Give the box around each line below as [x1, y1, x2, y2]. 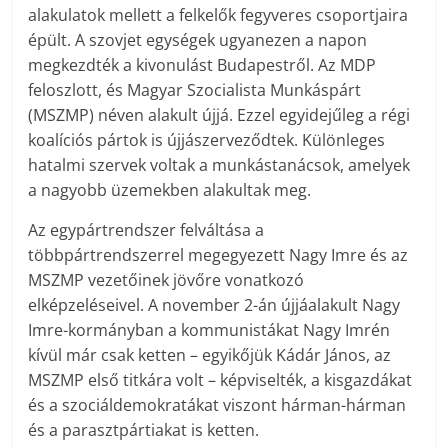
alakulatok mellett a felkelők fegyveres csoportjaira [28, 3, 409, 26]
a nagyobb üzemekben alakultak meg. [28, 178, 312, 201]
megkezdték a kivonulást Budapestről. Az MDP [28, 53, 377, 76]
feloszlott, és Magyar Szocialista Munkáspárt [28, 78, 362, 101]
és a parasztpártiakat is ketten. [28, 418, 260, 441]
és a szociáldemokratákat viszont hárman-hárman [28, 393, 407, 416]
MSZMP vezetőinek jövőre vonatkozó [28, 268, 305, 291]
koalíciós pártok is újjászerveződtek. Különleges [28, 128, 386, 151]
